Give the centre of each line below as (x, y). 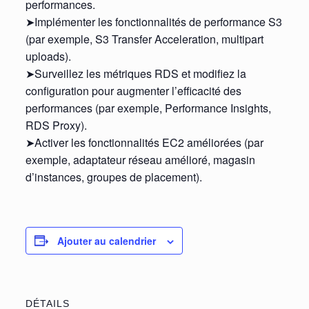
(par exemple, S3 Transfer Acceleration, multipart (144, 39)
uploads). (48, 56)
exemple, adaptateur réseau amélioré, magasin (140, 159)
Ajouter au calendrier (106, 240)
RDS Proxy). (56, 125)
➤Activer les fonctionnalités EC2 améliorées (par (144, 142)
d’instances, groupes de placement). (113, 177)
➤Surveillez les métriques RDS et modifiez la (136, 73)
